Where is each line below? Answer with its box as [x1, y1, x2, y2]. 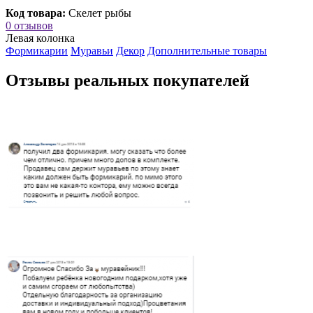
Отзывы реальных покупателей [6, 71, 249, 90]
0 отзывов [6, 20, 53, 32]
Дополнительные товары [147, 45, 267, 57]
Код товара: [6, 7, 66, 20]
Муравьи [71, 45, 113, 57]
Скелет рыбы [68, 7, 131, 20]
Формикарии [6, 45, 68, 57]
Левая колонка [6, 32, 75, 45]
